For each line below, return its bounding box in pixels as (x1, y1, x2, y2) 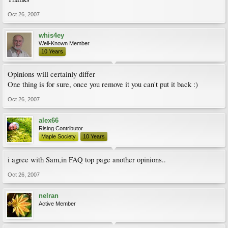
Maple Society (41, 133, 76, 139)
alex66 (39, 117, 59, 124)
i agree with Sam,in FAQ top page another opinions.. (8, 155, 166, 164)
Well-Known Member (39, 40, 90, 46)
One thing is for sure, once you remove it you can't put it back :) (8, 79, 198, 89)
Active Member (39, 201, 76, 207)
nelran (39, 192, 59, 199)
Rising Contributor (39, 125, 83, 131)
